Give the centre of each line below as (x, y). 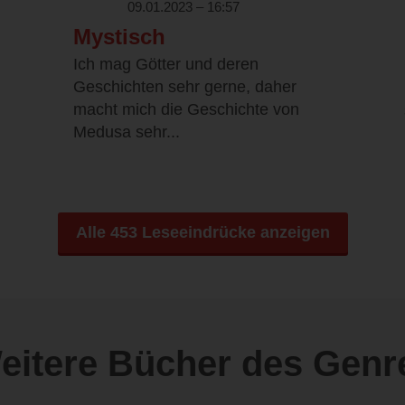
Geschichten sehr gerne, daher (185, 87)
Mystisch (119, 37)
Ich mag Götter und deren (166, 65)
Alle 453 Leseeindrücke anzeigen (202, 233)
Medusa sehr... (127, 132)
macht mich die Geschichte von (186, 110)
